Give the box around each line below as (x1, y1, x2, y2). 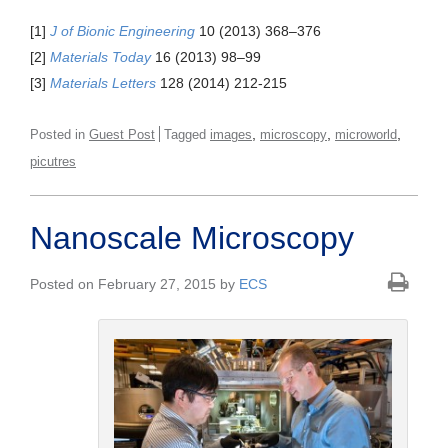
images (210, 127, 252, 143)
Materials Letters (50, 75, 156, 92)
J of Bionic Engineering (50, 23, 195, 40)
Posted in (30, 127, 89, 143)
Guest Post (89, 127, 155, 143)
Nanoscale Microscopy (30, 220, 354, 257)
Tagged (164, 127, 210, 143)
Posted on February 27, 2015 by (30, 276, 239, 293)
